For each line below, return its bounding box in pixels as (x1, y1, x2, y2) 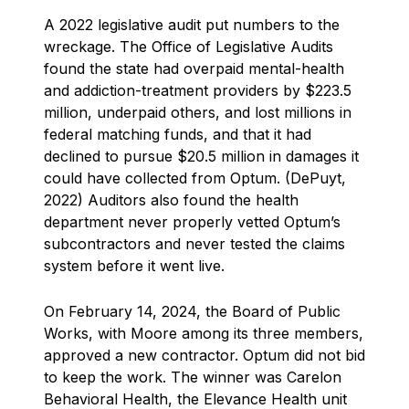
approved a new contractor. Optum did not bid (44, 345, 365, 364)
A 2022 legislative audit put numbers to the (44, 15, 340, 34)
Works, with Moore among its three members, (44, 323, 363, 342)
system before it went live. (44, 256, 225, 275)
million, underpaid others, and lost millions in (44, 102, 351, 121)
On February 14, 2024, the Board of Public (44, 301, 341, 320)
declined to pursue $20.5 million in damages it (44, 146, 359, 165)
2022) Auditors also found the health (44, 190, 299, 209)
